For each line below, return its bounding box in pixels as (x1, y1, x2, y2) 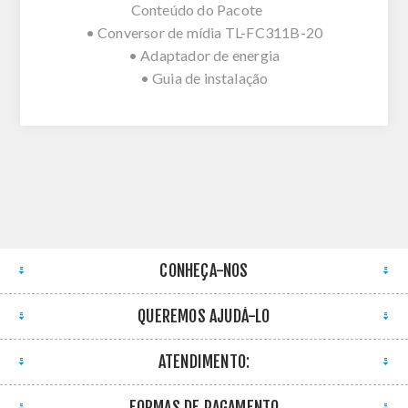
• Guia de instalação (139, 68, 269, 87)
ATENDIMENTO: (158, 351, 250, 372)
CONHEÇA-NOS (159, 260, 249, 280)
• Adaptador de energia (127, 46, 280, 64)
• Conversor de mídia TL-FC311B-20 (85, 23, 323, 41)
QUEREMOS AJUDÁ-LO (138, 305, 270, 326)
